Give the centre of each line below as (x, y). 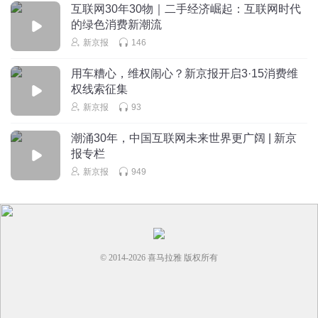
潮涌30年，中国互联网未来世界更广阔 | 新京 (184, 138)
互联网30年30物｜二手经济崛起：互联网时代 (186, 9)
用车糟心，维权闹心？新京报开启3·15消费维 (185, 73)
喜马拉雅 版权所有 (182, 257)
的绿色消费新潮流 (116, 24)
